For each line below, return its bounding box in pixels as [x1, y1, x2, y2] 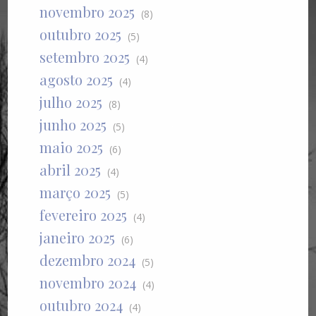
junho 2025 [39, 115, 107, 135]
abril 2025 [39, 160, 102, 180]
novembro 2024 [39, 273, 137, 293]
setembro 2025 [39, 47, 130, 67]
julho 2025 [39, 92, 103, 112]
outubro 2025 [39, 25, 122, 44]
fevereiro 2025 [39, 205, 128, 225]
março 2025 [39, 183, 111, 202]
